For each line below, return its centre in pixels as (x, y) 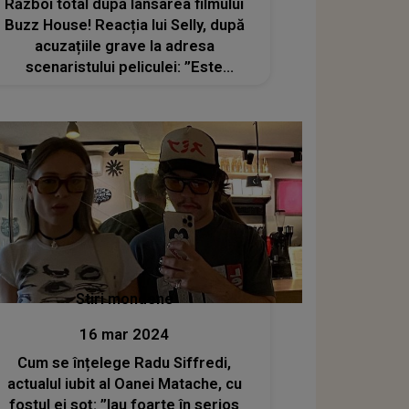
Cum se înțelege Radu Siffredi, (125, 363)
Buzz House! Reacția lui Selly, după (124, 25)
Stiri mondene (124, 299)
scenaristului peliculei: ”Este (125, 67)
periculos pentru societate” (124, 88)
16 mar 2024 (125, 335)
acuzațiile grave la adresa (124, 46)
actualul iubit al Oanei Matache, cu (124, 384)
